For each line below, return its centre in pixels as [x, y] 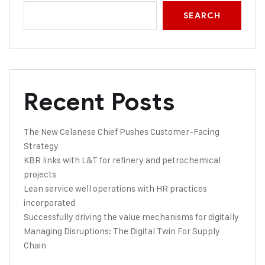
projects [40, 174]
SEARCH [202, 16]
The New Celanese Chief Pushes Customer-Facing [122, 132]
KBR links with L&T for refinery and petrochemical [122, 160]
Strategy [41, 146]
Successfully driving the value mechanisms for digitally [131, 217]
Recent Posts [99, 102]
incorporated [49, 203]
